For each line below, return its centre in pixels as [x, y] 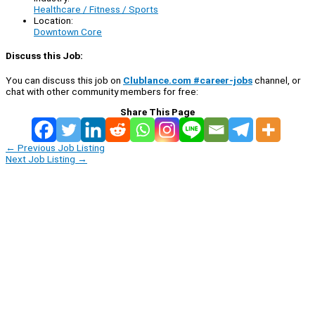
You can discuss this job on [64, 80]
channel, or [277, 80]
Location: [53, 21]
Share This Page [157, 111]
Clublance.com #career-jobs [188, 80]
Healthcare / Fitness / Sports [96, 9]
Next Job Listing [41, 159]
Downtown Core [68, 32]
